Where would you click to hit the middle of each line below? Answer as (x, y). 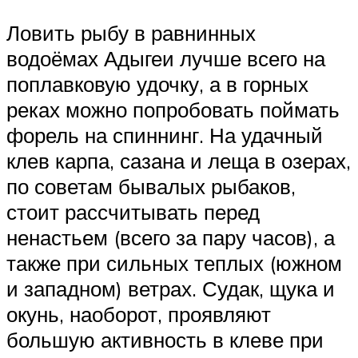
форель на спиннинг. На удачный (165, 135)
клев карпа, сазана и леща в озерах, (179, 161)
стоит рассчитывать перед (133, 212)
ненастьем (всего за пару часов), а (171, 238)
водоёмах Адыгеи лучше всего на (166, 59)
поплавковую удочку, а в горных (157, 84)
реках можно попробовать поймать (173, 110)
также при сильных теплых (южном (174, 263)
